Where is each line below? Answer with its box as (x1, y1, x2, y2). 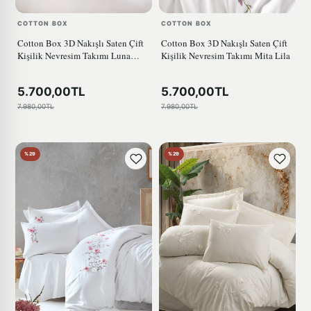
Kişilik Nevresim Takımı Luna (17, 49, 131, 62)
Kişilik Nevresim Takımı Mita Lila (161, 49, 290, 62)
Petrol (17, 62, 40, 75)
